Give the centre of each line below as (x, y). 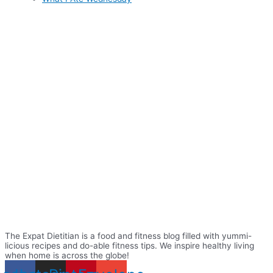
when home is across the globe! (67, 255)
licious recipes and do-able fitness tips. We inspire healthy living (129, 245)
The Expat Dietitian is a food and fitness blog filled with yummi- (128, 236)
